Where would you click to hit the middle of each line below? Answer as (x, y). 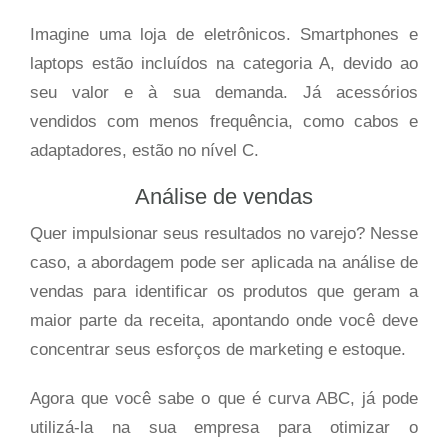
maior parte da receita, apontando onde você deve (224, 320)
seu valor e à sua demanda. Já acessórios (224, 92)
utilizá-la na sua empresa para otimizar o (224, 427)
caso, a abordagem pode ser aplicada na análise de (224, 262)
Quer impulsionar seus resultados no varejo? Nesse (224, 233)
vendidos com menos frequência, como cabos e (224, 121)
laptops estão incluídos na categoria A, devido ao (224, 63)
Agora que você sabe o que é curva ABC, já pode (224, 398)
